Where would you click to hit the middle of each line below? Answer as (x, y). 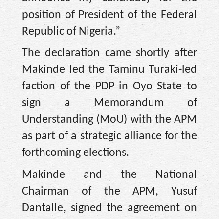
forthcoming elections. (76, 153)
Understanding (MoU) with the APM (109, 120)
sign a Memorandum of (109, 103)
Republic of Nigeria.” (71, 32)
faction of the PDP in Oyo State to (109, 87)
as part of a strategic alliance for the (109, 137)
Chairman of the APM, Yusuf (109, 191)
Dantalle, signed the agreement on (109, 208)
